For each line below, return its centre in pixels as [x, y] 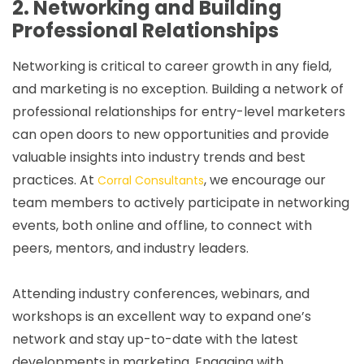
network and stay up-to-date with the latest [155, 339]
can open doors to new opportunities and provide [171, 134]
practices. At [55, 180]
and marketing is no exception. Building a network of [178, 89]
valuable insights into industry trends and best [159, 157]
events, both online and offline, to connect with [162, 225]
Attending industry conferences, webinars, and [161, 293]
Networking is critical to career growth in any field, [172, 66]
